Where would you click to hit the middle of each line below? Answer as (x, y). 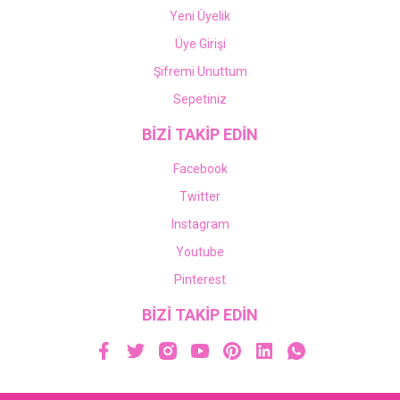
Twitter (200, 196)
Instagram (200, 224)
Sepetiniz (200, 99)
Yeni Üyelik (200, 16)
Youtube (200, 252)
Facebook (200, 169)
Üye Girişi (200, 44)
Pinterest (200, 279)
